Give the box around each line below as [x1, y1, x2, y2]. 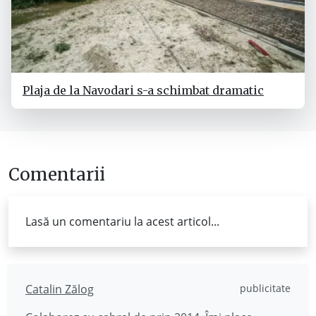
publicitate [240, 281, 291, 296]
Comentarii [8, 164, 105, 186]
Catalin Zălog [25, 281, 94, 298]
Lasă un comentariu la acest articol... [25, 214, 219, 230]
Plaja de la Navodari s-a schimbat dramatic [23, 83, 264, 98]
